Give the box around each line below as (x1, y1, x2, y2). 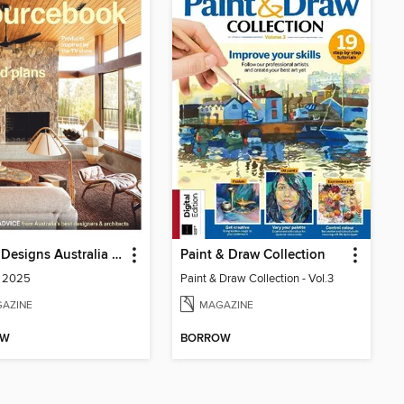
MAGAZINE (199, 298, 253, 312)
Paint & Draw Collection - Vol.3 (180, 271, 334, 287)
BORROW (180, 331, 231, 346)
